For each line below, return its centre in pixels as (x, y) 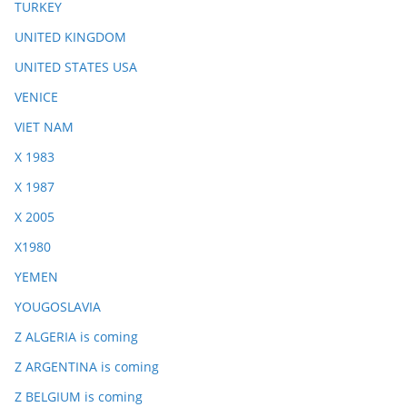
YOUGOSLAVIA (58, 307)
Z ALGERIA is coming (76, 337)
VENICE (36, 97)
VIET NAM (44, 127)
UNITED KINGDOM (70, 37)
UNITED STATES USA (76, 67)
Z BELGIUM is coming (79, 397)
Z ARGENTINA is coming (87, 367)
